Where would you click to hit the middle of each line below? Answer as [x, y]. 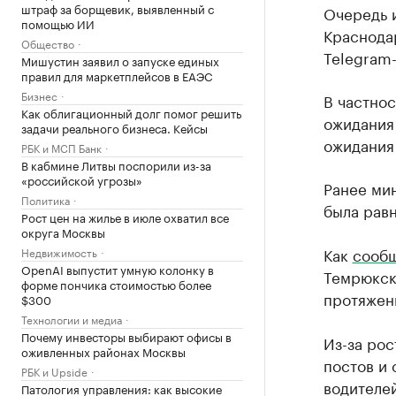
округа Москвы [63, 231]
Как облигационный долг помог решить [131, 112]
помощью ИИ [58, 23]
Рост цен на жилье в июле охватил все [125, 216]
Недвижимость [59, 251]
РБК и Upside [54, 370]
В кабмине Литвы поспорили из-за [116, 164]
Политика [46, 199]
